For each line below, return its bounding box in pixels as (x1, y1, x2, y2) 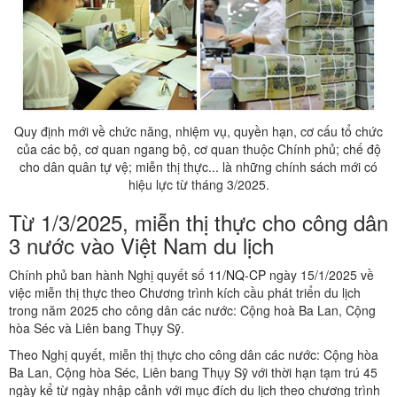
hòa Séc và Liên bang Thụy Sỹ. (9, 319, 184, 338)
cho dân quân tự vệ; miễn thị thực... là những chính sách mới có (19, 158, 378, 176)
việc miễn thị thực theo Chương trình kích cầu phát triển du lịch (9, 284, 361, 302)
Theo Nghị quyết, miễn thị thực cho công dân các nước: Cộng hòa (9, 346, 378, 364)
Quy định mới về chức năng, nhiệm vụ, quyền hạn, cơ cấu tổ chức (14, 122, 383, 141)
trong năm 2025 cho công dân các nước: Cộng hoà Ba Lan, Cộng (9, 301, 376, 320)
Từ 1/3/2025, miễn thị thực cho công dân (9, 206, 388, 238)
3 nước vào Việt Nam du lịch (9, 230, 274, 261)
